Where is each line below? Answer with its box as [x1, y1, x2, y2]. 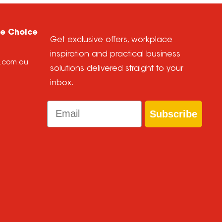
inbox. [50, 79, 74, 87]
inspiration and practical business [50, 50, 181, 58]
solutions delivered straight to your [50, 64, 184, 73]
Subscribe [150, 108, 198, 119]
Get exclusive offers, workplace [50, 36, 173, 44]
